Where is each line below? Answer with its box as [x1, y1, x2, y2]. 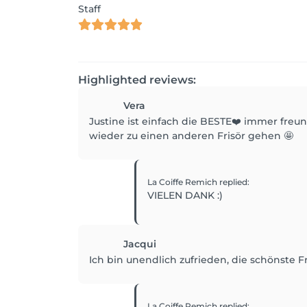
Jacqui [123, 238, 156, 250]
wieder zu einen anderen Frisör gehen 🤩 [89, 130, 293, 142]
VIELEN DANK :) [147, 189, 223, 201]
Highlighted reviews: [78, 73, 196, 86]
